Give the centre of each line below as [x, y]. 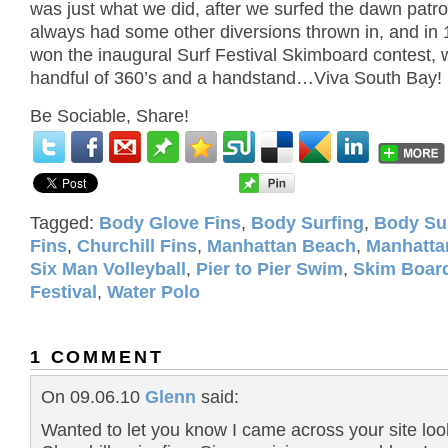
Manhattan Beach [281, 245]
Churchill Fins [137, 245]
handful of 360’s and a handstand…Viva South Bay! [236, 78]
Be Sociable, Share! [109, 116]
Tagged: [64, 222]
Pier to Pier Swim [269, 268]
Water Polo [153, 291]
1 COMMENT [97, 356]
